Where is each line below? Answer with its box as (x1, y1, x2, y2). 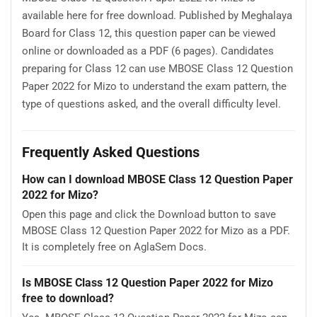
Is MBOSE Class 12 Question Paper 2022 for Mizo (22, 276, 273, 290)
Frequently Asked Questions (22, 144, 200, 161)
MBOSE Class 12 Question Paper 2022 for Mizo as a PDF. (22, 224, 290, 238)
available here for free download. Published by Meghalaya (22, 8, 292, 22)
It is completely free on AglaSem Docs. (22, 241, 207, 254)
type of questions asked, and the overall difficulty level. (22, 97, 281, 110)
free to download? (22, 292, 114, 306)
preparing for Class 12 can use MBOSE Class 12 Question (22, 62, 293, 75)
